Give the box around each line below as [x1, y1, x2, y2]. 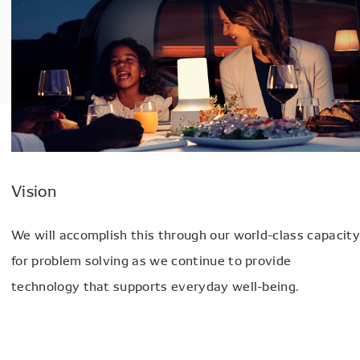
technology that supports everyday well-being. [11, 276, 299, 294]
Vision [11, 178, 56, 201]
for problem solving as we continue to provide [11, 250, 292, 268]
